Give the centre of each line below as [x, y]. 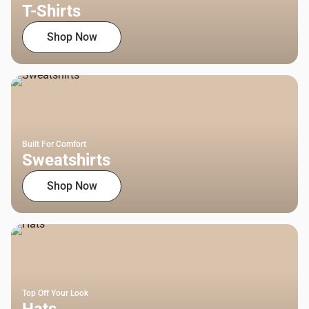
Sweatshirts [66, 160]
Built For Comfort [54, 144]
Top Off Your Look [55, 293]
